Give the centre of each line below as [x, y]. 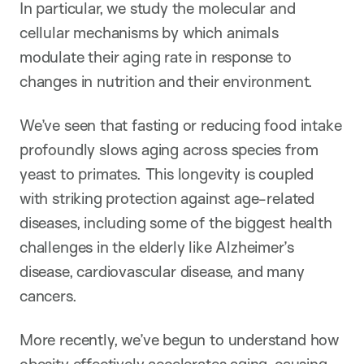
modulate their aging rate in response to [156, 56]
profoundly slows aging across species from [169, 149]
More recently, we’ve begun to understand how [179, 339]
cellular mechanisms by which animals [149, 32]
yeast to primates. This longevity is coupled [167, 173]
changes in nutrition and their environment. [167, 81]
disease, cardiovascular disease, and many [162, 271]
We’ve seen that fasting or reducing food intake [181, 125]
